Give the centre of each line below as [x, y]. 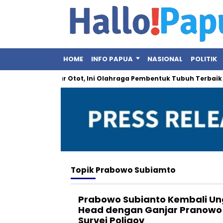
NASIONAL [165, 59]
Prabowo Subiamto [136, 170]
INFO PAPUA [112, 59]
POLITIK [204, 59]
